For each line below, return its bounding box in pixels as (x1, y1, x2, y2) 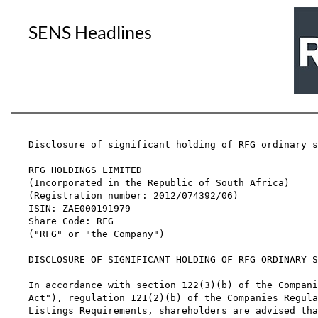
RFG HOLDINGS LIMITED (28, 165, 142, 175)
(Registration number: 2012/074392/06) (28, 190, 238, 201)
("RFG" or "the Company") (28, 229, 165, 239)
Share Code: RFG (28, 216, 114, 226)
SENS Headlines (28, 21, 152, 43)
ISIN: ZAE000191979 (28, 203, 131, 214)
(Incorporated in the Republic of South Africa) (28, 177, 290, 188)
